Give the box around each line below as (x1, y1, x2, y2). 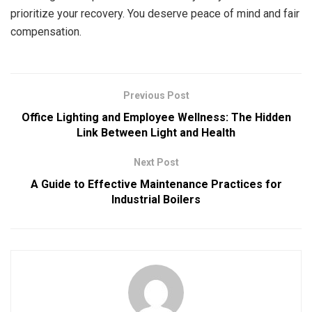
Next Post (133, 157, 179, 169)
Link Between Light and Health (77, 126, 235, 140)
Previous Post (123, 90, 189, 102)
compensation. (10, 25, 81, 39)
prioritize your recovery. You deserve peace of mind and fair (10, 7, 299, 21)
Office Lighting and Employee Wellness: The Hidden (21, 111, 291, 125)
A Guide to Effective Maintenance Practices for (30, 178, 282, 192)
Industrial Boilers (111, 193, 201, 207)
